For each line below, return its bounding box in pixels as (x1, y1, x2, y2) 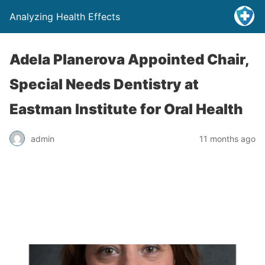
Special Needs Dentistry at (9, 76, 199, 93)
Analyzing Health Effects (9, 11, 120, 22)
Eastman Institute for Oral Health (9, 101, 243, 118)
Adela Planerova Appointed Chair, (9, 51, 249, 68)
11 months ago (199, 133, 256, 144)
